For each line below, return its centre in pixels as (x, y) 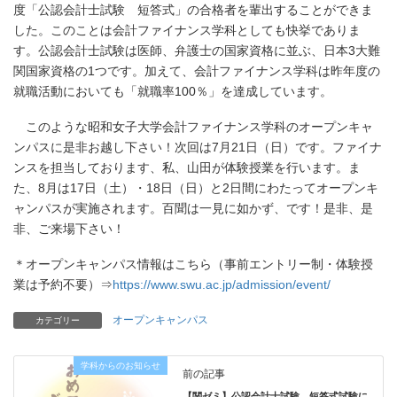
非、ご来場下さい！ (69, 228)
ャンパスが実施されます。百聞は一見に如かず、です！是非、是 (193, 208)
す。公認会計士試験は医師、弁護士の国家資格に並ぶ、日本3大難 (197, 51)
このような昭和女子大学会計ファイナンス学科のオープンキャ (193, 126)
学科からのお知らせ (121, 366)
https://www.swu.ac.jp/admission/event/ (222, 284)
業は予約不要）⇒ (63, 284)
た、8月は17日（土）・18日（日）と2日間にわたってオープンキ (196, 187)
